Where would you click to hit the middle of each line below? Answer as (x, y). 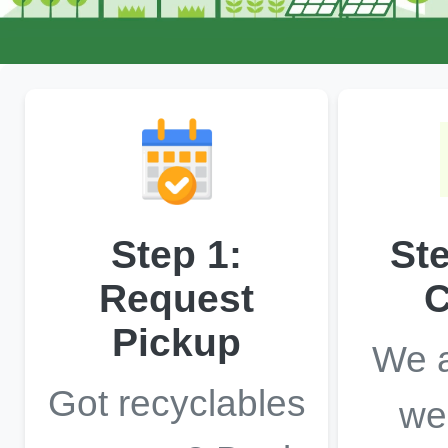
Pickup (177, 342)
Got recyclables (176, 403)
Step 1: (177, 254)
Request (177, 298)
